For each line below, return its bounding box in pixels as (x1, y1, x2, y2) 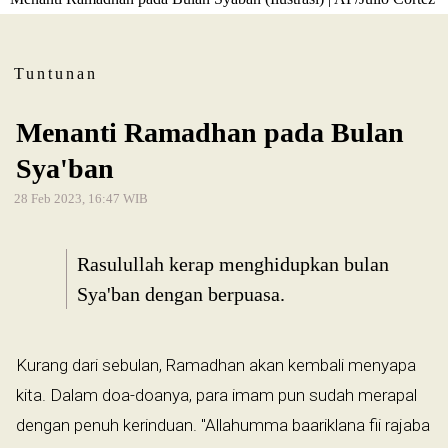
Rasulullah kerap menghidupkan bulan (77, 253, 389, 276)
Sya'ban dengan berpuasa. (77, 283, 285, 306)
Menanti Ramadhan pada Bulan (16, 117, 404, 149)
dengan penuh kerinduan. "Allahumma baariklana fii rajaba (16, 415, 430, 436)
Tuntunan (14, 65, 98, 83)
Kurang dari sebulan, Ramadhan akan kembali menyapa (16, 355, 416, 376)
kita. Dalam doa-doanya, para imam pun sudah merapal (16, 385, 417, 406)
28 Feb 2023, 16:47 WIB (14, 191, 148, 207)
